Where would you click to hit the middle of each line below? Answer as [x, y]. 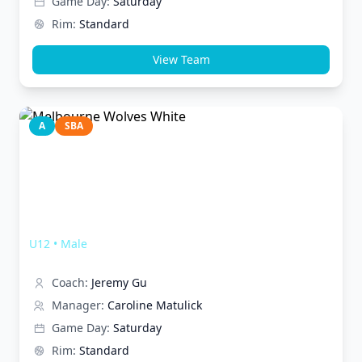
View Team [181, 59]
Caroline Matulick [155, 305]
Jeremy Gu [119, 282]
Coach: [70, 282]
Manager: [78, 305]
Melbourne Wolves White [120, 224]
